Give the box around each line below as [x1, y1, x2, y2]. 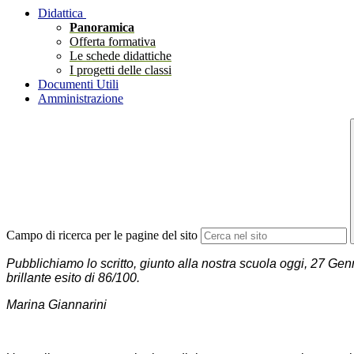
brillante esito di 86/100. [6, 271, 140, 285]
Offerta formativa [70, 35, 156, 49]
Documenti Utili [38, 77, 119, 92]
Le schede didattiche [70, 49, 171, 63]
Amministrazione [38, 92, 123, 106]
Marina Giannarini [6, 298, 107, 312]
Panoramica [70, 21, 134, 35]
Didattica [38, 6, 83, 21]
